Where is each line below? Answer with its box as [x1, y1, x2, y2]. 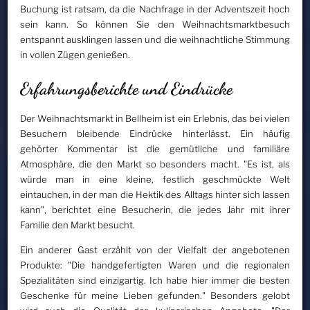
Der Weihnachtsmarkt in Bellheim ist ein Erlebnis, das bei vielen [19, 113, 291, 125]
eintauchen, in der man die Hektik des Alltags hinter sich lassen [19, 189, 291, 201]
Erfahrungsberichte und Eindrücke [19, 77, 232, 99]
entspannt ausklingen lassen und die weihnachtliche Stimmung [19, 34, 291, 46]
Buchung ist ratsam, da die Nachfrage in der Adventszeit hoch [19, 3, 291, 15]
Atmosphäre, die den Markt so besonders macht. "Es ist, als [19, 158, 291, 170]
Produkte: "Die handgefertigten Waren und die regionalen [19, 259, 291, 271]
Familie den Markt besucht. [19, 219, 135, 231]
